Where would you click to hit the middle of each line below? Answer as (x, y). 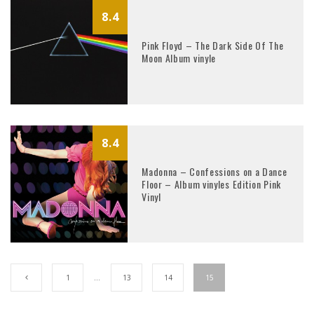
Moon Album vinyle (179, 58)
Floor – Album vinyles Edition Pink (211, 184)
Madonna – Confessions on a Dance (214, 171)
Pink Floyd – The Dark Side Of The (213, 46)
